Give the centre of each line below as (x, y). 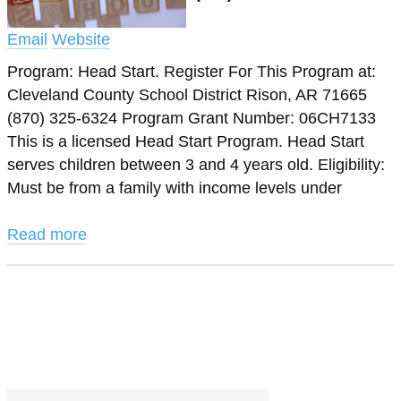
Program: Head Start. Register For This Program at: (192, 72)
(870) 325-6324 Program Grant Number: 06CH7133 (192, 118)
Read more (47, 235)
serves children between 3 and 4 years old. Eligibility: (196, 165)
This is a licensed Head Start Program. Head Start (186, 141)
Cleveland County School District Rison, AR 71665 (187, 95)
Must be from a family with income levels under (175, 188)
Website (81, 39)
